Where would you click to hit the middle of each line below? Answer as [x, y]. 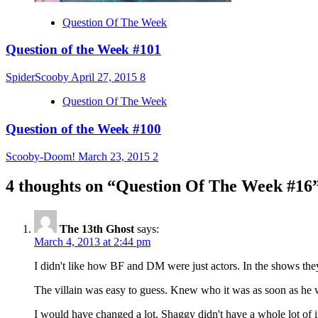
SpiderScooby [38, 77]
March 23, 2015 [115, 156]
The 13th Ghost [97, 229]
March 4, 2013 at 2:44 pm [92, 242]
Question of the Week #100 [83, 128]
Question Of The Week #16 [214, 186]
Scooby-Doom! [42, 156]
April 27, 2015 [105, 77]
